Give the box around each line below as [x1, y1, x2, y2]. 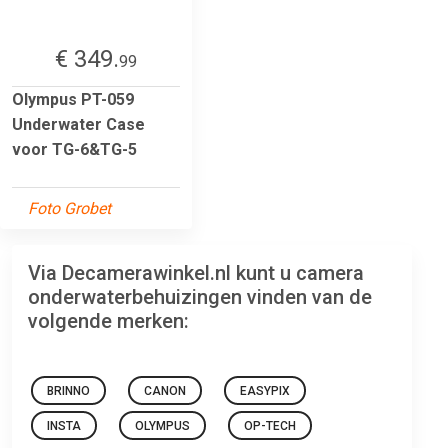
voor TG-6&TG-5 [12, 139, 137, 159]
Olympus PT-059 [12, 89, 134, 109]
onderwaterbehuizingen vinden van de [28, 284, 372, 309]
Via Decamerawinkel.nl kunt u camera [28, 260, 364, 285]
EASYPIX [240, 383, 290, 398]
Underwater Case [12, 114, 145, 134]
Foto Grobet [28, 198, 111, 218]
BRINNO [47, 383, 90, 398]
